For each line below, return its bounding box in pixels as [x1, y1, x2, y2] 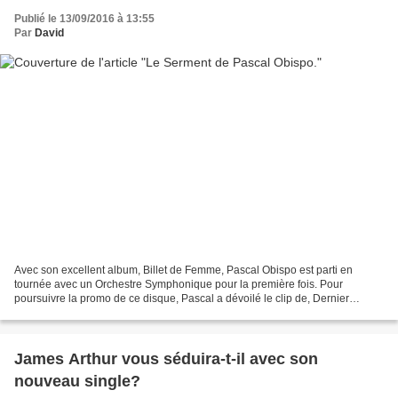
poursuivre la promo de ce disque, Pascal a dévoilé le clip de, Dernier [14, 292, 349, 306]
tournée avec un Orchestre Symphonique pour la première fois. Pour [14, 278, 343, 291]
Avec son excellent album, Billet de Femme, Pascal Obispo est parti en [14, 264, 353, 277]
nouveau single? [14, 372, 140, 391]
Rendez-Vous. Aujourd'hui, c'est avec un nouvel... [14, 306, 251, 320]
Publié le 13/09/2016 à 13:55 [14, 12, 155, 25]
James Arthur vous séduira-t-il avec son [14, 350, 318, 369]
